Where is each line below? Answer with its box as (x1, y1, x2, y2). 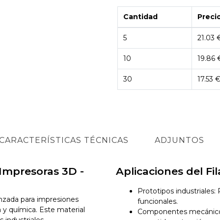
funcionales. (137, 197, 178, 206)
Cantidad (123, 12, 158, 21)
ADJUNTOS (154, 135, 204, 145)
